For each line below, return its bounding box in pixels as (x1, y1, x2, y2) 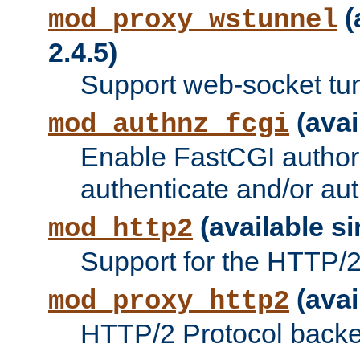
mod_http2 (48, 214, 193, 245)
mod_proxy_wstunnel (48, 5, 337, 36)
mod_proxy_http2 (48, 286, 289, 317)
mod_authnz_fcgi (48, 109, 289, 141)
